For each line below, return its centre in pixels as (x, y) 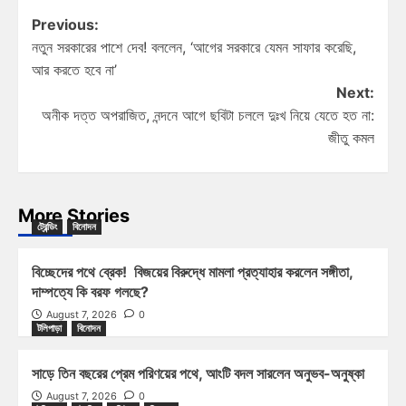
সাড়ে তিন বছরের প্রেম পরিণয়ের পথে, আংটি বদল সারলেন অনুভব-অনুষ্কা (198, 373)
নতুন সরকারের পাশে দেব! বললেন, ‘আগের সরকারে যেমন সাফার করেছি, (194, 47)
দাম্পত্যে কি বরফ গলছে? (90, 291)
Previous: (65, 24)
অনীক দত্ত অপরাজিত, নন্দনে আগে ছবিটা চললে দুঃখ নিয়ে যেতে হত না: (208, 115)
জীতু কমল (351, 137)
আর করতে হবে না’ (74, 69)
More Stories (74, 215)
